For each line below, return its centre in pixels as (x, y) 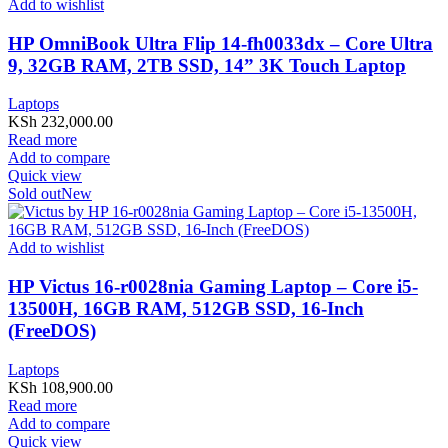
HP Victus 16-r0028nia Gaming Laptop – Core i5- (213, 287)
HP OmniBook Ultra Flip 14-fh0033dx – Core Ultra (220, 43)
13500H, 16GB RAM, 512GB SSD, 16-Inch (186, 309)
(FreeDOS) (52, 331)
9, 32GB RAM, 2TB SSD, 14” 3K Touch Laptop (207, 65)
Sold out (34, 194)
